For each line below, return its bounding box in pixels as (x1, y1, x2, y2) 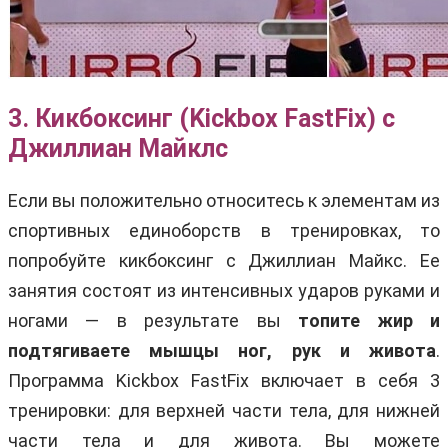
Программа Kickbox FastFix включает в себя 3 (8, 369, 440, 391)
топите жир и (298, 309, 441, 331)
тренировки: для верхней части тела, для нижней (8, 399, 440, 421)
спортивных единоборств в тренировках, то (8, 219, 440, 241)
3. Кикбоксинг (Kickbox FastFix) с (8, 103, 395, 133)
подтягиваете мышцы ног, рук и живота (8, 339, 436, 361)
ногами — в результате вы (8, 309, 299, 331)
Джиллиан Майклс (8, 133, 228, 163)
